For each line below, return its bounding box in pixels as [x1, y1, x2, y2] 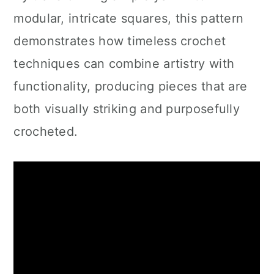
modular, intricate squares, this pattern [13, 11, 244, 26]
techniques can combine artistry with [13, 56, 235, 71]
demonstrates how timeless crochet [13, 34, 226, 48]
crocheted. [13, 124, 78, 139]
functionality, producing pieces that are [13, 79, 248, 94]
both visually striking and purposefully [13, 102, 240, 116]
